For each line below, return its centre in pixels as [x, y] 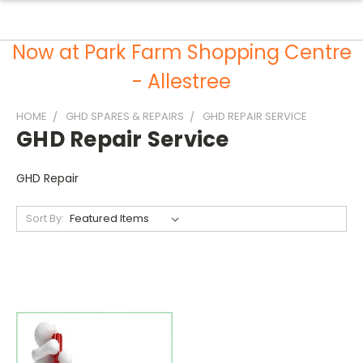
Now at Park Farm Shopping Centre [181, 52]
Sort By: [45, 218]
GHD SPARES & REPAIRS [125, 116]
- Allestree [181, 81]
